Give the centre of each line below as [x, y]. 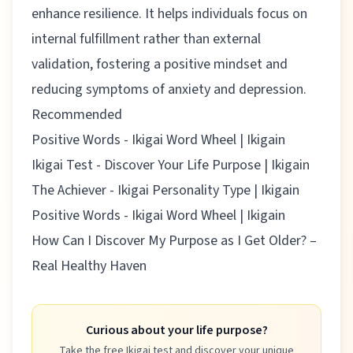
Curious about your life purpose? [176, 330]
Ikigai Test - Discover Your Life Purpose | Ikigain [171, 165]
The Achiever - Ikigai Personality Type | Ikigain [165, 190]
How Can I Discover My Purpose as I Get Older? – [174, 240]
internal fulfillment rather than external [146, 39]
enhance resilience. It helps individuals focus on [169, 13]
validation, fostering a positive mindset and [160, 64]
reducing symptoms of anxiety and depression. [169, 89]
